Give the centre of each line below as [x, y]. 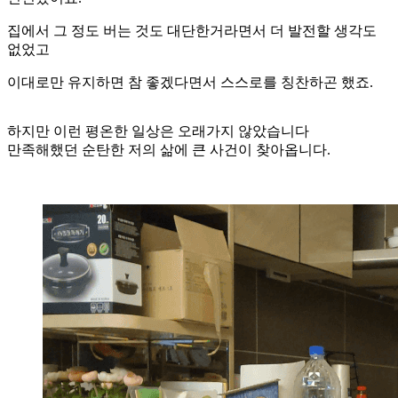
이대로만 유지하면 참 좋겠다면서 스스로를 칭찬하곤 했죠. [192, 83]
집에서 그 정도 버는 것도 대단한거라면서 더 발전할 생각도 [192, 31]
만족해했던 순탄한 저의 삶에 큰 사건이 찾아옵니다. [169, 150]
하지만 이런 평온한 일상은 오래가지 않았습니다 [158, 131]
